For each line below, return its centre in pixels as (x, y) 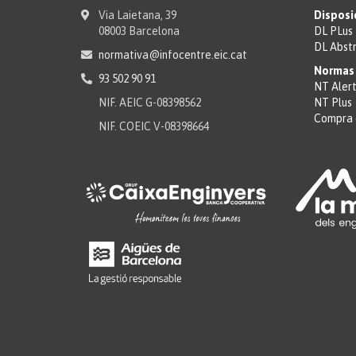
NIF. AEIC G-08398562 (150, 102)
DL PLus (333, 31)
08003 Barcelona (139, 31)
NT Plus (333, 102)
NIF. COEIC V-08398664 (154, 126)
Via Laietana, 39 (137, 15)
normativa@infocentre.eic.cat (173, 54)
